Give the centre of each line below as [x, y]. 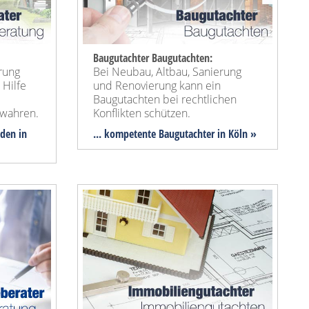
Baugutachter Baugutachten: [153, 58]
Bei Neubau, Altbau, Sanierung [167, 72]
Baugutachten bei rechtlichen [165, 100]
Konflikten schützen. [142, 113]
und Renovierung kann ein [157, 86]
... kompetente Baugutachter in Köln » [175, 134]
